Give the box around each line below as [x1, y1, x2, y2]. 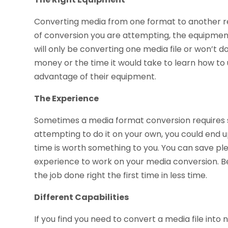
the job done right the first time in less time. [34, 169, 208, 182]
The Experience [34, 93, 99, 105]
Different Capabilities [34, 191, 129, 204]
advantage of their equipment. [34, 71, 157, 83]
